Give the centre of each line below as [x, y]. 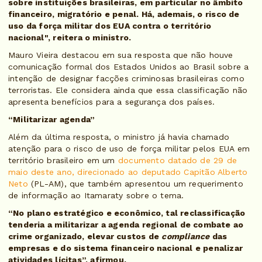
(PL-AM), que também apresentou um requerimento [135, 184]
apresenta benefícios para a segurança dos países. [112, 102]
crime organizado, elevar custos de [84, 237]
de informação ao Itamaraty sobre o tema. [96, 196]
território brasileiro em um [63, 161]
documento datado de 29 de [177, 161]
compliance [185, 237]
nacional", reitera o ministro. [70, 38]
